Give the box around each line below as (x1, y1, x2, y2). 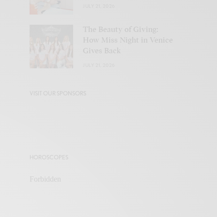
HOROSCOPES (30, 153, 68, 161)
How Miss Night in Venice (83, 35, 173, 45)
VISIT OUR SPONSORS (30, 89, 86, 97)
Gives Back (83, 46, 121, 56)
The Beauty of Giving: (83, 24, 158, 34)
